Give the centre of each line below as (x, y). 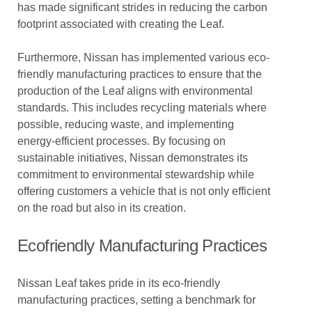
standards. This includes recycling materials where (142, 108)
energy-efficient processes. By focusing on (122, 141)
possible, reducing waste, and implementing (126, 124)
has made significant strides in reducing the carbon (142, 7)
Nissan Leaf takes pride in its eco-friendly (119, 283)
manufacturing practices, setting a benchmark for (136, 300)
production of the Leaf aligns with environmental (135, 91)
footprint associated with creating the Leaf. (121, 24)
